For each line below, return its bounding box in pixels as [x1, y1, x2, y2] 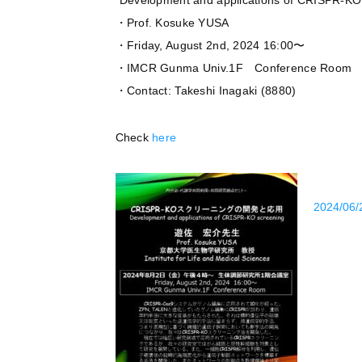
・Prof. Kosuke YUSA [115, 16, 229, 29]
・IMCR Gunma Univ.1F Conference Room [115, 61, 352, 74]
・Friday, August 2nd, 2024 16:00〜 [115, 39, 305, 52]
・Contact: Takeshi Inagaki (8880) [115, 84, 297, 97]
